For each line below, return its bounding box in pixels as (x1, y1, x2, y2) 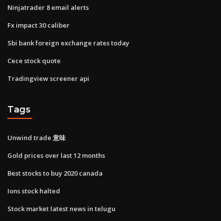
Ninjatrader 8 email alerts (7, 2, 89, 12)
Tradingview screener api (7, 74, 89, 83)
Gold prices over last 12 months (7, 150, 105, 160)
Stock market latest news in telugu (7, 204, 115, 213)
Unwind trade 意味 (7, 133, 66, 142)
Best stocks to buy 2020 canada (7, 168, 103, 178)
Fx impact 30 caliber (7, 20, 70, 30)
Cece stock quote (7, 56, 61, 65)
